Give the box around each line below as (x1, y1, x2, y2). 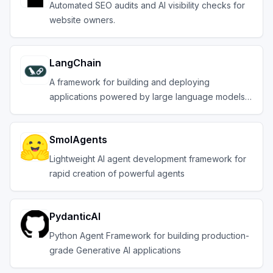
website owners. (49, 15, 115, 25)
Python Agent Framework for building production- (49, 230, 249, 241)
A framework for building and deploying (49, 77, 210, 87)
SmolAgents (49, 133, 107, 146)
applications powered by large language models (49, 91, 245, 102)
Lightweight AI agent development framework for (49, 154, 246, 164)
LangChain (49, 57, 101, 69)
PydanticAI (49, 210, 101, 222)
